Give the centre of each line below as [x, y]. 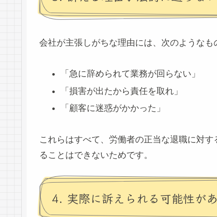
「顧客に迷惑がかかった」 [113, 108]
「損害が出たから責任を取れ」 [121, 91]
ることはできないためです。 [96, 155]
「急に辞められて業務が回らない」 [130, 74]
